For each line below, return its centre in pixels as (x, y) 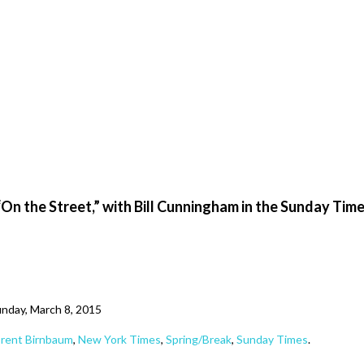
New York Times (119, 339)
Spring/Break (199, 339)
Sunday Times (272, 339)
